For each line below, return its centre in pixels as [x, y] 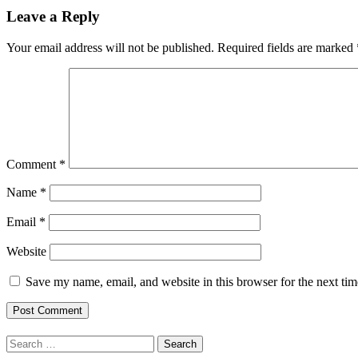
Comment [33, 164]
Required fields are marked [287, 47]
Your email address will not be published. [110, 47]
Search [23, 341]
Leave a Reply [53, 16]
